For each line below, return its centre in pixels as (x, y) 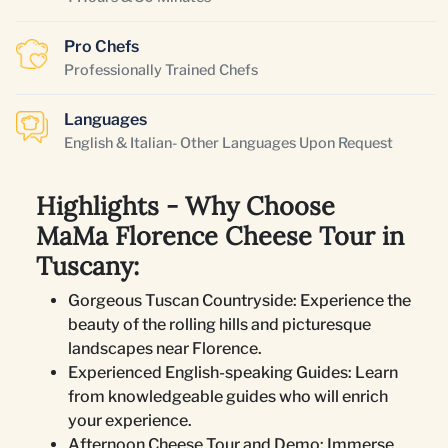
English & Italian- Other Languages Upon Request (228, 142)
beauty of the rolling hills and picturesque (219, 324)
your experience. (130, 420)
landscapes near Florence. (165, 348)
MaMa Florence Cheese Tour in (220, 235)
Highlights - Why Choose (185, 205)
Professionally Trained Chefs (161, 69)
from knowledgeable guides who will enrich (228, 396)
